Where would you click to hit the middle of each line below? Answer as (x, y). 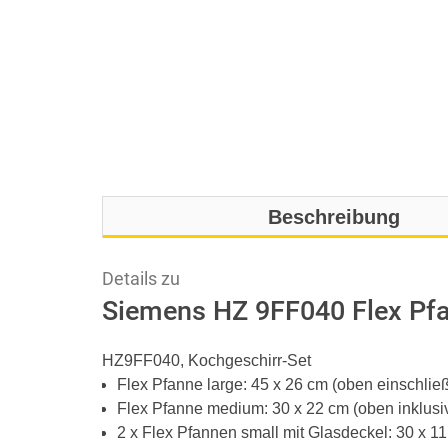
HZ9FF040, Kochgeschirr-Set (206, 360)
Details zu (141, 279)
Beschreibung (334, 217)
